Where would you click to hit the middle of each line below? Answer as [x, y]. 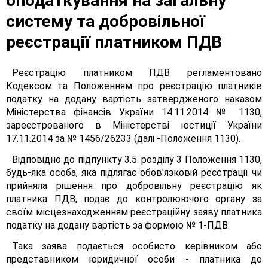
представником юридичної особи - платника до [134, 259]
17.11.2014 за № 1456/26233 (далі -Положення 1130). [123, 138]
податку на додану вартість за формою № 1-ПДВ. [118, 225]
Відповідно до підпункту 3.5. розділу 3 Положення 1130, [137, 159]
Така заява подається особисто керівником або [137, 246]
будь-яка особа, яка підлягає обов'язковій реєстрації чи [134, 173]
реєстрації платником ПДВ [114, 42]
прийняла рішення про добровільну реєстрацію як [134, 186]
